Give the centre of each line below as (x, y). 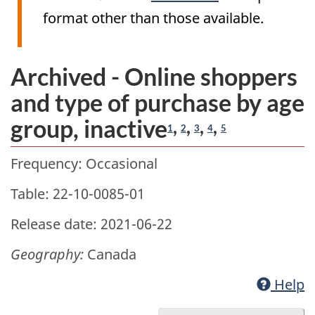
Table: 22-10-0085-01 (78, 193)
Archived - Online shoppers (154, 77)
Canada (110, 254)
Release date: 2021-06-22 (91, 224)
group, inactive (89, 129)
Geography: (47, 254)
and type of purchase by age (157, 103)
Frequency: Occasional (84, 163)
